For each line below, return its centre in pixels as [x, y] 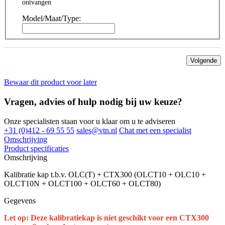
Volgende [204, 61]
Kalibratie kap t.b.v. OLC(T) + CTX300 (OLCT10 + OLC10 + [105, 174]
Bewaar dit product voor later [50, 82]
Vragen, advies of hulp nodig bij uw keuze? [93, 102]
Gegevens [20, 200]
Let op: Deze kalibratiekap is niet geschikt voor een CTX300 [106, 217]
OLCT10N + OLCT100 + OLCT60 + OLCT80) [82, 183]
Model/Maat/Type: [51, 19]
